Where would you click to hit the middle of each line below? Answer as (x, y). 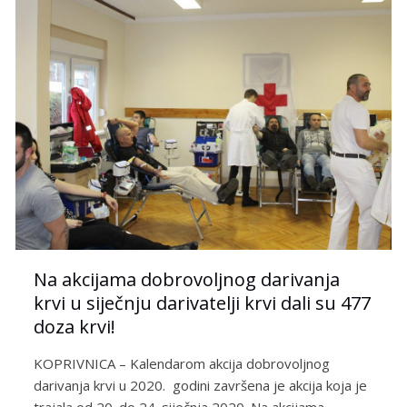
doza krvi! (75, 327)
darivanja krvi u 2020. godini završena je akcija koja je (201, 386)
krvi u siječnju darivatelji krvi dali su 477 (203, 303)
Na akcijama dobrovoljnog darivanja (187, 280)
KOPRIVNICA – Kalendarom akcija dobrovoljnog (182, 364)
